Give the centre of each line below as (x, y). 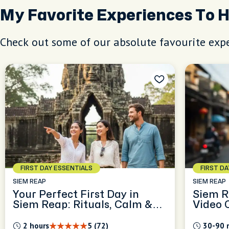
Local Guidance (53, 215)
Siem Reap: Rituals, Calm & (83, 205)
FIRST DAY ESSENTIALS (56, 168)
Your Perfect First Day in (76, 194)
